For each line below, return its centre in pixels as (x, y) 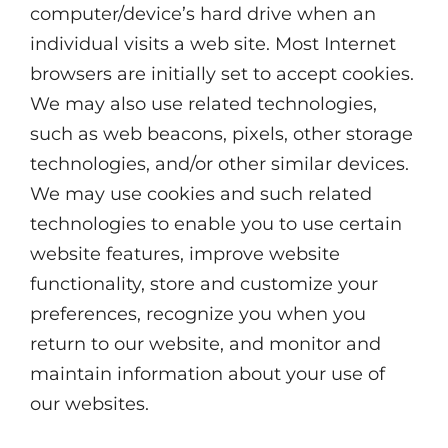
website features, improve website (185, 254)
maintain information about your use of (207, 374)
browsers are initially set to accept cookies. (222, 74)
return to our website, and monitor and (205, 344)
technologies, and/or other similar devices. (219, 164)
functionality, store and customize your (204, 284)
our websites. (89, 404)
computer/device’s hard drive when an (203, 14)
